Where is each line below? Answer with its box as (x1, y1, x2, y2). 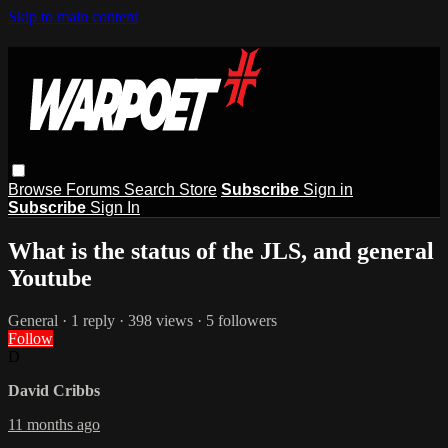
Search (124, 180, 179, 198)
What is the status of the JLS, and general (8, 237, 434, 264)
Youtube (8, 264, 92, 291)
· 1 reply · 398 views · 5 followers (62, 311, 277, 329)
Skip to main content (8, 8, 138, 25)
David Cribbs (8, 381, 100, 399)
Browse (8, 180, 66, 198)
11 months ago (8, 415, 100, 433)
